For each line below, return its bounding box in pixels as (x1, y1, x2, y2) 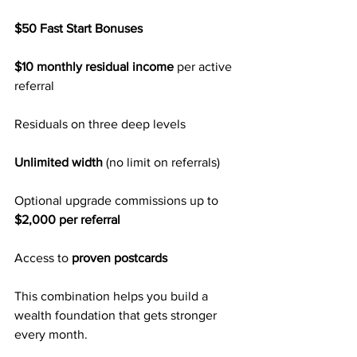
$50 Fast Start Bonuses (14, 22, 143, 35)
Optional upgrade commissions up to (14, 194, 222, 207)
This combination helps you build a (14, 289, 211, 303)
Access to (14, 251, 72, 265)
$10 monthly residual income (14, 60, 174, 73)
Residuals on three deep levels (14, 117, 186, 131)
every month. (14, 328, 88, 341)
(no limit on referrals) (103, 155, 220, 169)
